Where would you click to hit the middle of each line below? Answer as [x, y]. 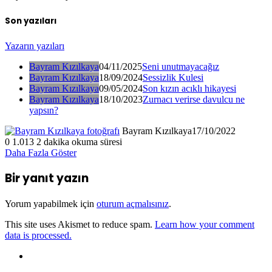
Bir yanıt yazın [47, 178]
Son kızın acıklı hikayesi [189, 88]
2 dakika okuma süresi [79, 141]
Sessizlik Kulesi [173, 77]
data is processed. [38, 236]
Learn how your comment [205, 225]
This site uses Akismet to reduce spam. [80, 225]
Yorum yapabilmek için [51, 204]
